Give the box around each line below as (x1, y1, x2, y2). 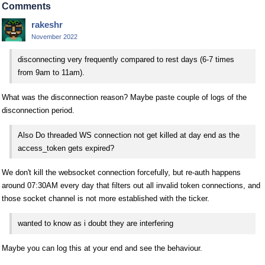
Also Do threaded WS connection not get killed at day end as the (18, 130, 240, 140)
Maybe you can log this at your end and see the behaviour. (2, 244, 202, 253)
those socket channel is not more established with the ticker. (2, 194, 209, 203)
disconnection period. (2, 105, 75, 115)
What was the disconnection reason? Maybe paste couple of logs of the (2, 92, 247, 102)
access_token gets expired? (18, 143, 114, 153)
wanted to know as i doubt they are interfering (18, 219, 173, 228)
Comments (2, 1, 51, 11)
